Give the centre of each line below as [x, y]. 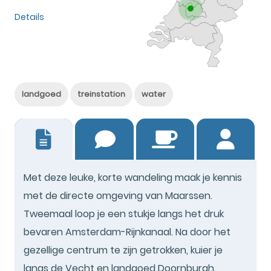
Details [29, 17]
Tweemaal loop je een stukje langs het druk [124, 214]
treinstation [101, 94]
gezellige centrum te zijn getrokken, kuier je [123, 250]
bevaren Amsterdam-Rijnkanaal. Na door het [127, 232]
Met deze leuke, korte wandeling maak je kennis [133, 177]
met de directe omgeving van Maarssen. [118, 195]
